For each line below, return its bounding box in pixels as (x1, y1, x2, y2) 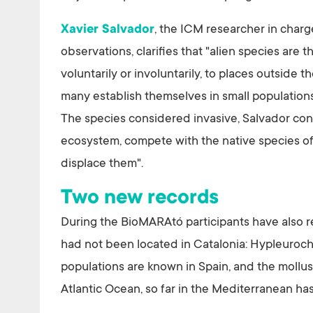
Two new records (61, 188, 219, 211)
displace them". (61, 157, 143, 172)
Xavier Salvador (61, 23, 154, 38)
